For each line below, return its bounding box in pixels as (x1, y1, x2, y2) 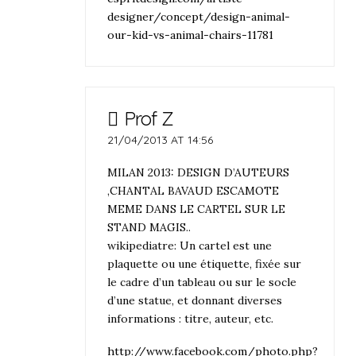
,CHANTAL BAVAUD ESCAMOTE (107, 184, 280, 199)
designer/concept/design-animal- (107, 9, 291, 24)
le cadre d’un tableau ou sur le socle (107, 275, 297, 290)
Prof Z (123, 106, 173, 130)
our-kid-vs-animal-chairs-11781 (107, 27, 274, 42)
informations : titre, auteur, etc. (107, 311, 274, 327)
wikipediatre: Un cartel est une (107, 238, 273, 253)
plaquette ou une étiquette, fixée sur (107, 257, 302, 272)
